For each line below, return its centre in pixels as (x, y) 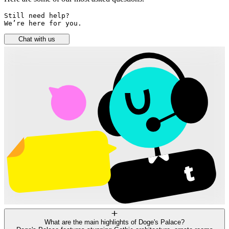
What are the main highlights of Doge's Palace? (114, 222)
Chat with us (37, 39)
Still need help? (39, 16)
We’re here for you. (43, 24)
